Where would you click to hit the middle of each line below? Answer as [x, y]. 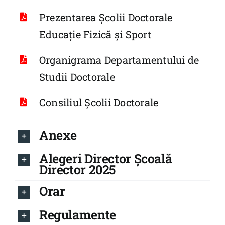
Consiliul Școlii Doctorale [99, 102]
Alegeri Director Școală [105, 158]
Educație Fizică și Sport [95, 34]
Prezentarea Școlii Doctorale [106, 17]
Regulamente [77, 214]
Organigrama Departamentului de [119, 60]
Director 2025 [77, 169]
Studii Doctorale [77, 77]
